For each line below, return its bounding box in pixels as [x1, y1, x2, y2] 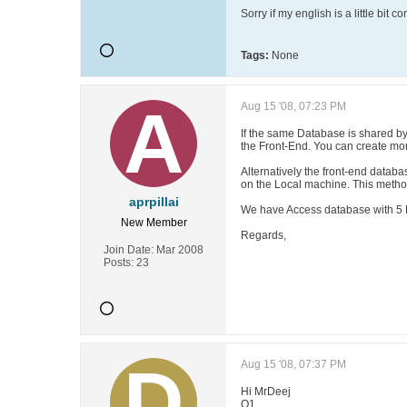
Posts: [104, 256, 134, 269]
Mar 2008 [156, 243, 203, 256]
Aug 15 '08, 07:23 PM [241, 100, 346, 113]
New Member [120, 216, 187, 229]
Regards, [241, 229, 286, 242]
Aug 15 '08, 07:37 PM [241, 358, 346, 371]
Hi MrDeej [241, 385, 291, 398]
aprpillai [128, 194, 179, 209]
